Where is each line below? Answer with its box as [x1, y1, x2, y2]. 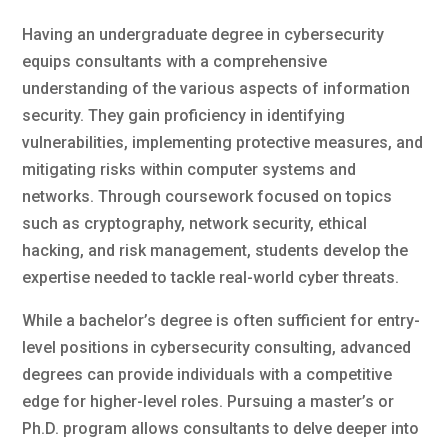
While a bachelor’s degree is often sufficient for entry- [22, 310, 421, 330]
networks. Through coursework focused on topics [22, 186, 393, 206]
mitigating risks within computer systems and [22, 159, 357, 179]
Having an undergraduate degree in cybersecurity [22, 24, 385, 44]
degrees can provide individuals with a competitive [22, 364, 393, 384]
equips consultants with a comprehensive [22, 51, 328, 71]
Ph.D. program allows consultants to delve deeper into [22, 418, 420, 438]
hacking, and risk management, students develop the [22, 240, 409, 260]
